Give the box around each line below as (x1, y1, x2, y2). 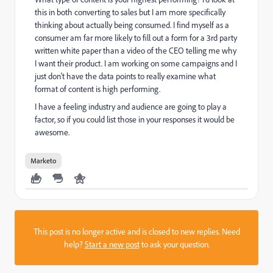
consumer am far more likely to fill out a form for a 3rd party (35, 32, 237, 43)
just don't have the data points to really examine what (35, 71, 216, 81)
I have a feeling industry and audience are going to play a (35, 101, 227, 112)
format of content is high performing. (35, 83, 160, 94)
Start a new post (84, 239, 140, 249)
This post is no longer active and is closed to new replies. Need (33, 226, 240, 236)
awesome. (35, 127, 69, 137)
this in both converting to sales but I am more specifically (35, 7, 225, 17)
